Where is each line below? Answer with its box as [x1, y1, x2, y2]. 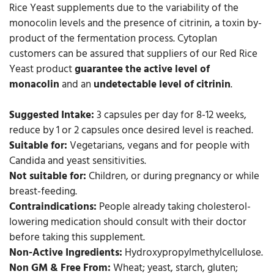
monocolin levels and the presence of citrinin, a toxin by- [9, 15, 262, 32]
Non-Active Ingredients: [9, 244, 122, 261]
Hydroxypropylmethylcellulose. [122, 244, 263, 261]
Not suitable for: [9, 168, 89, 185]
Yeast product [9, 61, 75, 78]
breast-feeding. [9, 183, 77, 200]
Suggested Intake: [9, 106, 97, 124]
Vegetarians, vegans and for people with [67, 137, 250, 154]
